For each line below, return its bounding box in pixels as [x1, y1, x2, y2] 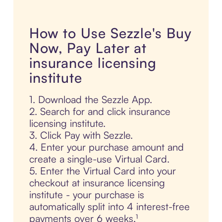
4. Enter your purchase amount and [29, 141, 184, 154]
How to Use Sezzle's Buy [29, 24, 192, 42]
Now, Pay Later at [29, 39, 147, 57]
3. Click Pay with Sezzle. [29, 129, 133, 142]
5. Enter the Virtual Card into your [29, 165, 176, 177]
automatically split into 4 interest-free [29, 200, 190, 213]
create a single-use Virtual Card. [29, 153, 169, 166]
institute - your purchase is [29, 188, 144, 201]
